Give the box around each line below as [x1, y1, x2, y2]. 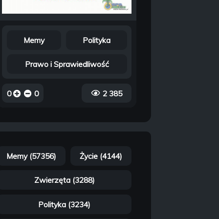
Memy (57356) [6, 151, 57, 161]
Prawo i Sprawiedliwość [24, 59, 109, 69]
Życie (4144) [80, 151, 123, 161]
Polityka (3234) [38, 199, 91, 209]
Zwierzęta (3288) [34, 175, 95, 185]
